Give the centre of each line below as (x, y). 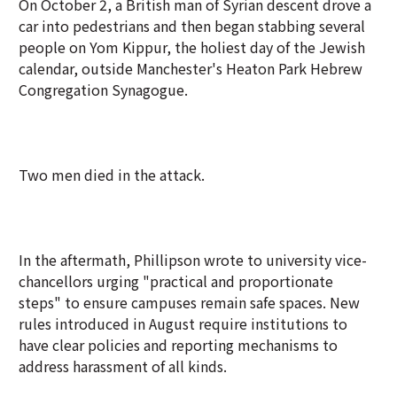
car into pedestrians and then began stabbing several (192, 26)
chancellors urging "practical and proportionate (176, 281)
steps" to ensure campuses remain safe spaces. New (189, 302)
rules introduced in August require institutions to (183, 323)
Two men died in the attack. (112, 175)
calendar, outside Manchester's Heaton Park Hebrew (191, 68)
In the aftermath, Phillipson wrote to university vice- (193, 260)
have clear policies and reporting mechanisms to (178, 345)
